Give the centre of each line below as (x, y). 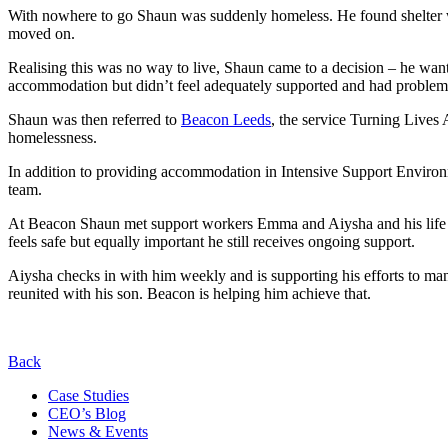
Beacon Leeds (226, 119)
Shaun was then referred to (94, 119)
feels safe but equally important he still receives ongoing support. (211, 241)
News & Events (98, 431)
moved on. (41, 33)
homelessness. (52, 137)
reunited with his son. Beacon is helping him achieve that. (189, 293)
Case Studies (88, 395)
